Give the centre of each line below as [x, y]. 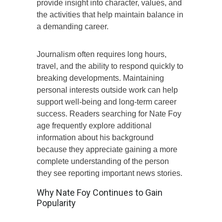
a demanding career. [73, 26]
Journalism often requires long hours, [102, 54]
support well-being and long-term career [107, 102]
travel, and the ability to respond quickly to [110, 66]
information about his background [95, 137]
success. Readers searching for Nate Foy [109, 113]
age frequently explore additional [94, 125]
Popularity [56, 203]
